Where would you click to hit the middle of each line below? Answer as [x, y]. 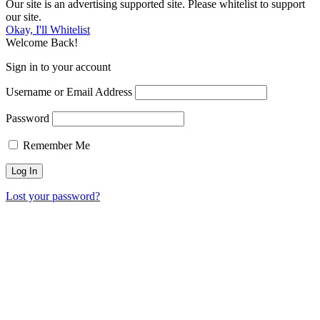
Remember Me [55, 145]
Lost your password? [53, 196]
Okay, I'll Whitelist [48, 29]
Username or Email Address [69, 91]
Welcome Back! [42, 42]
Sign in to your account [58, 66]
